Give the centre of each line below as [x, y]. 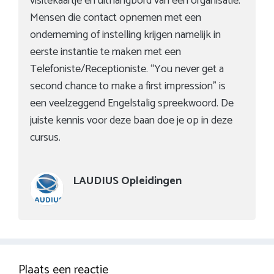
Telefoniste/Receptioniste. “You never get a [127, 69]
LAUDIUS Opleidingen [128, 181]
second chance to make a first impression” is [128, 86]
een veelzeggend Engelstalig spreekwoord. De [132, 103]
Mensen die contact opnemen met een [116, 17]
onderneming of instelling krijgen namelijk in [126, 35]
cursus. [46, 137]
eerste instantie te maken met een [106, 52]
